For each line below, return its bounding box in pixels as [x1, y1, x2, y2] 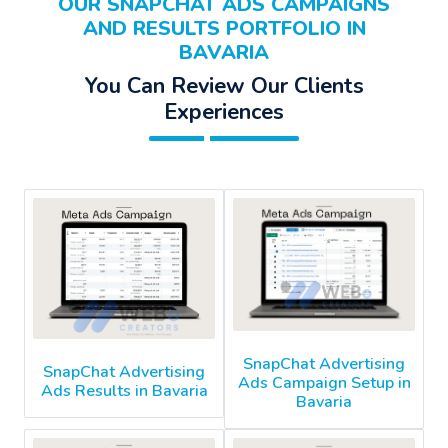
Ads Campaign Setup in [237, 371, 411, 394]
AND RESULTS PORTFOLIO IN [82, 14, 366, 42]
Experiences [164, 96, 284, 127]
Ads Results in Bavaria [40, 380, 208, 403]
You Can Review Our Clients [84, 70, 364, 101]
